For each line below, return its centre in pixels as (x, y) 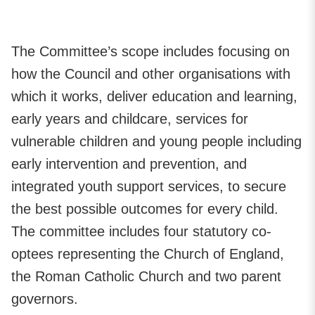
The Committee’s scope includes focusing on (150, 51)
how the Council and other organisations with (151, 73)
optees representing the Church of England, (148, 253)
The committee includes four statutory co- (141, 231)
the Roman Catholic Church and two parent (146, 276)
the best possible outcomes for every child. (145, 208)
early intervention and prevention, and (129, 163)
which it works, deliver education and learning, (154, 96)
